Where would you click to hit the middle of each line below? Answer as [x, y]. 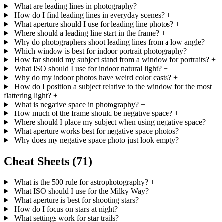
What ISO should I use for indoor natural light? [88, 69]
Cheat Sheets [38, 161]
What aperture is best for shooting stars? [76, 200]
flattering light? [28, 96]
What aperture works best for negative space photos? [96, 131]
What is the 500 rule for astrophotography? [81, 182]
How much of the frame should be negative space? [93, 113]
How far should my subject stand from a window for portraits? [111, 60]
